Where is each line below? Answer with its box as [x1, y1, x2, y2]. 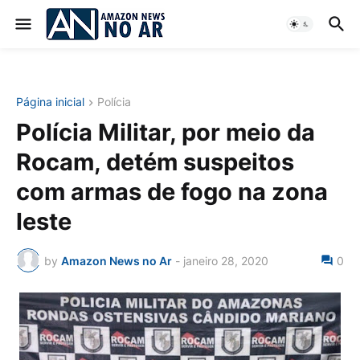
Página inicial [16, 95, 84, 108]
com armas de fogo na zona [16, 178, 328, 207]
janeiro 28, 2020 [183, 253, 268, 268]
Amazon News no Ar [61, 253, 172, 268]
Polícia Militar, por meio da [16, 118, 315, 147]
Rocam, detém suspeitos [16, 148, 294, 177]
